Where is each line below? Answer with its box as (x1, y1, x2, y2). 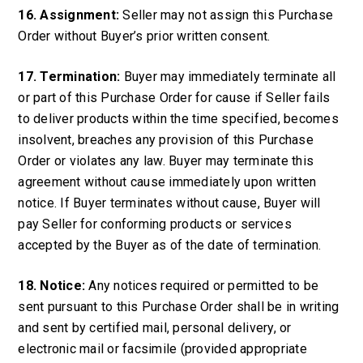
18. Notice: (18, 278, 86, 293)
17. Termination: (18, 69, 121, 84)
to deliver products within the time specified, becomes (18, 111, 339, 126)
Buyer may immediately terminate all (120, 69, 336, 84)
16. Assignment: (18, 7, 120, 23)
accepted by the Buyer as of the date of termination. (18, 237, 322, 253)
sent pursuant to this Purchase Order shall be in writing (18, 299, 340, 314)
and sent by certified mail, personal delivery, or (18, 320, 292, 335)
